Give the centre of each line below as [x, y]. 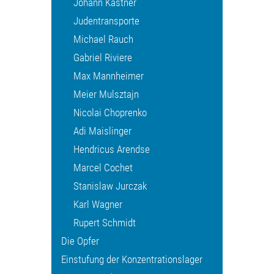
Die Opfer [80, 241]
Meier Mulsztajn [106, 94]
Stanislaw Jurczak [110, 186]
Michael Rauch [103, 39]
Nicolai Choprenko [110, 113]
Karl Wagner [98, 205]
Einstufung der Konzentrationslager [132, 260]
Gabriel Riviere [103, 58]
